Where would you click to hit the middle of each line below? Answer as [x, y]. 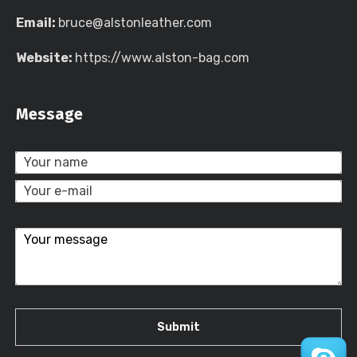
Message [49, 114]
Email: [37, 23]
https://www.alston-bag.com [162, 58]
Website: [45, 58]
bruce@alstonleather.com [135, 23]
